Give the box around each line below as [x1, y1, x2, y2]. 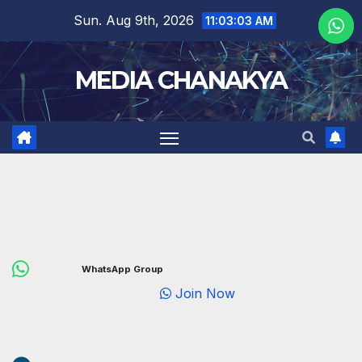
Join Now [170, 285, 271, 302]
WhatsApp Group [82, 263, 163, 276]
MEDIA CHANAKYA [74, 65, 288, 95]
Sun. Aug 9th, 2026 [74, 12, 198, 28]
